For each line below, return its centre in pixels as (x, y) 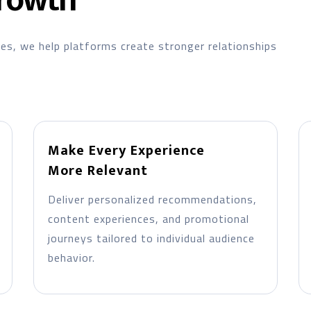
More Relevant (98, 171)
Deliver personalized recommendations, (152, 199)
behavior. (71, 258)
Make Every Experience (126, 151)
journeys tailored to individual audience (151, 238)
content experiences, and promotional (148, 219)
